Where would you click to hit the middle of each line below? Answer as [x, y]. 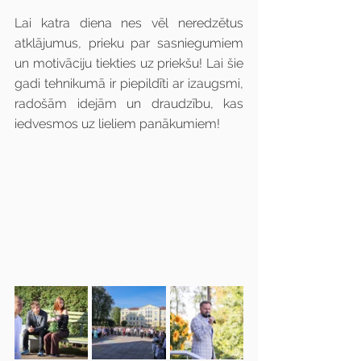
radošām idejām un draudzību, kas [129, 104]
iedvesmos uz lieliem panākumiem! [117, 124]
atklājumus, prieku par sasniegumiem [129, 43]
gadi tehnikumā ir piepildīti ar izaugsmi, [129, 83]
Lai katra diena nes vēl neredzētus [129, 23]
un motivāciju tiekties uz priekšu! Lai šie [129, 63]
